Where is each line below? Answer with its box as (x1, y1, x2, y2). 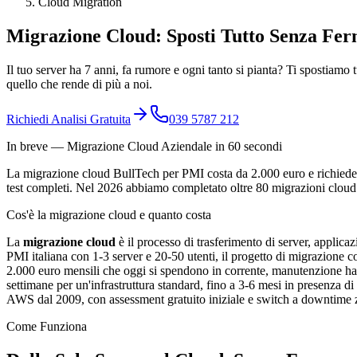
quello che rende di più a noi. (6, 76, 152, 91)
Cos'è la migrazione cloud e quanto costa (6, 207, 211, 222)
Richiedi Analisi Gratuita (6, 112, 131, 126)
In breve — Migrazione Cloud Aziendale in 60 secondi (6, 139, 282, 153)
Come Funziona (6, 319, 87, 333)
